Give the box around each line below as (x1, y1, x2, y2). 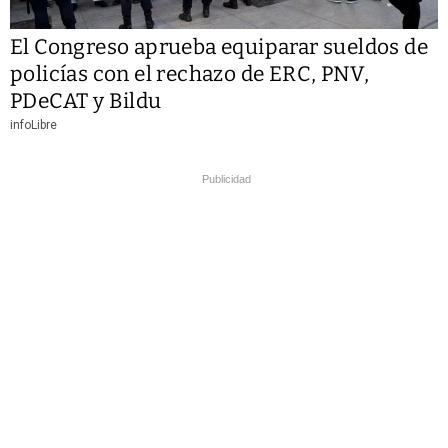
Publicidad (202, 173, 251, 186)
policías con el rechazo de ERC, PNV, (10, 61, 370, 88)
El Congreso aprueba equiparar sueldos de (10, 34, 428, 61)
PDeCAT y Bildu (10, 88, 162, 115)
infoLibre (10, 118, 57, 133)
